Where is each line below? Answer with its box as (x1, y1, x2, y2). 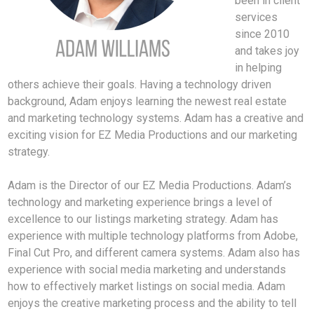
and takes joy (235, 44, 300, 58)
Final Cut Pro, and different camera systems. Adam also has (8, 246, 301, 260)
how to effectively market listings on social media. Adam (8, 280, 286, 294)
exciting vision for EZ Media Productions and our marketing (8, 128, 298, 142)
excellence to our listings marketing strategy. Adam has (8, 212, 279, 226)
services (235, 11, 278, 25)
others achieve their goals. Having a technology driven (8, 78, 272, 92)
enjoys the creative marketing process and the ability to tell (8, 296, 297, 310)
